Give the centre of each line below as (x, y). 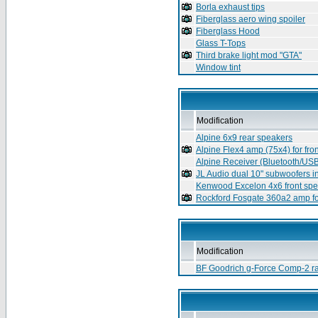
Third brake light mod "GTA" (249, 55)
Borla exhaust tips (230, 7)
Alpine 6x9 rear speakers (244, 138)
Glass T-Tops (221, 43)
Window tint (218, 67)
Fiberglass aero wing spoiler (251, 19)
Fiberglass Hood (228, 31)
